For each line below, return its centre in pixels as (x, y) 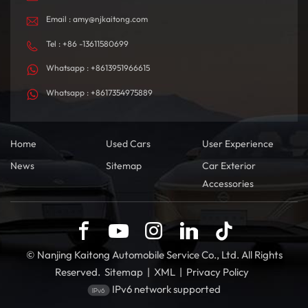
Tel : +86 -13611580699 (87, 43)
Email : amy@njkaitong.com (97, 19)
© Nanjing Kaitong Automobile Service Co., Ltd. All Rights (154, 255)
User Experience (238, 144)
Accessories (228, 184)
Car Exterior (229, 166)
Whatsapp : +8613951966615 (98, 68)
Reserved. (78, 272)
